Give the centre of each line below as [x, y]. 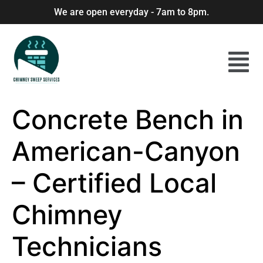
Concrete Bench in [128, 119]
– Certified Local [114, 183]
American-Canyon [126, 151]
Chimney [67, 215]
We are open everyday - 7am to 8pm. [131, 12]
